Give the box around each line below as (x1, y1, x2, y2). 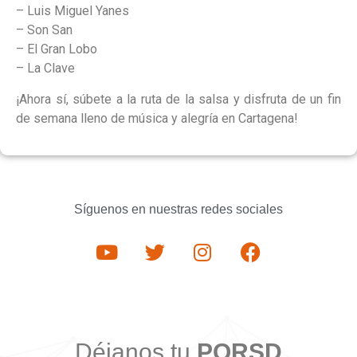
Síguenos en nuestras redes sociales (74, 202, 283, 216)
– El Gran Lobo (16, 41, 97, 57)
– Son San (16, 22, 73, 38)
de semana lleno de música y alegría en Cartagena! (16, 110, 298, 126)
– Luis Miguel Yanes (16, 3, 129, 19)
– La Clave (16, 61, 75, 76)
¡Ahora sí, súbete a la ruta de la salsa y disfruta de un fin (16, 91, 341, 107)
